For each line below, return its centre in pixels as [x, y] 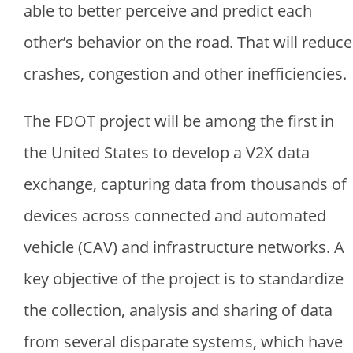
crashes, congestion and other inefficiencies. [185, 74]
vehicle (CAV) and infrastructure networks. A [184, 247]
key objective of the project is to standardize [184, 279]
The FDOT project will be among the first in [179, 121]
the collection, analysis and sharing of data [178, 310]
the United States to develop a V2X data [167, 152]
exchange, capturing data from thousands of [185, 184]
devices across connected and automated [175, 216]
